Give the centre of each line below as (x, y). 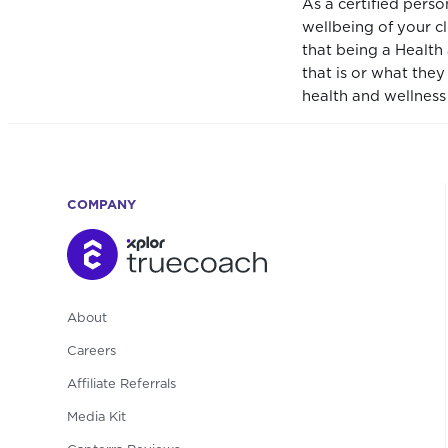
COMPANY (102, 206)
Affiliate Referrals (122, 384)
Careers (92, 351)
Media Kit (97, 417)
